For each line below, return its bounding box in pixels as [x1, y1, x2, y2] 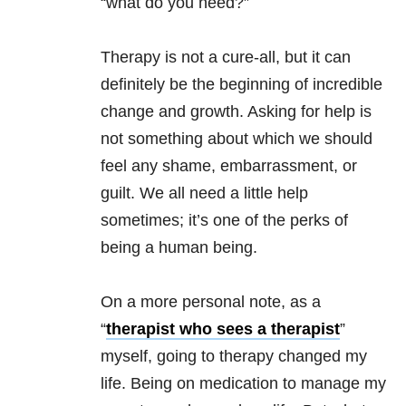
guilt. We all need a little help [101, 184, 308, 203]
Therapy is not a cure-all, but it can [101, 48, 351, 67]
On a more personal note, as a [101, 293, 321, 312]
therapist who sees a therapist [106, 320, 340, 339]
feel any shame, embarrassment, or [101, 157, 357, 176]
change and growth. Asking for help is [101, 102, 372, 121]
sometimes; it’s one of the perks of [101, 211, 348, 230]
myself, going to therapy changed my [101, 347, 367, 366]
